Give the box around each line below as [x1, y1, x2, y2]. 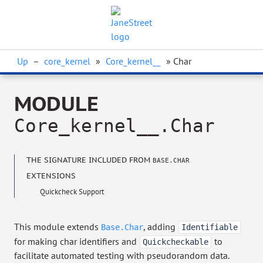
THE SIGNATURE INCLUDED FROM [26, 155, 153, 165]
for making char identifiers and [14, 235, 139, 247]
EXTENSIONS [26, 171, 76, 181]
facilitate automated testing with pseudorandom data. [14, 249, 230, 261]
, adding [143, 221, 178, 232]
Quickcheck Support [40, 187, 104, 197]
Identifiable [181, 222, 238, 232]
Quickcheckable [143, 237, 208, 247]
